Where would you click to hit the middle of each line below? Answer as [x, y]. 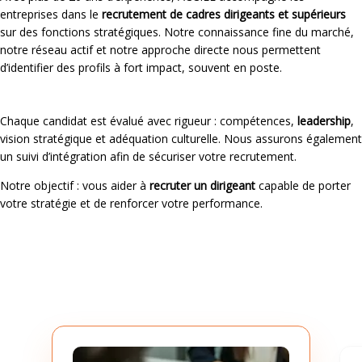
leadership [324, 120]
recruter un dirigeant [202, 185]
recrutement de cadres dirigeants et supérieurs [224, 14]
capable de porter [303, 185]
